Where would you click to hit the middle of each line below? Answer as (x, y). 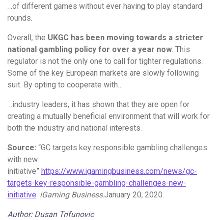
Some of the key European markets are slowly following (103, 73)
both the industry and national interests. (75, 128)
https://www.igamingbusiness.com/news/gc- (119, 171)
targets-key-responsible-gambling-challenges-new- (97, 183)
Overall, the (27, 38)
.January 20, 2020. (133, 195)
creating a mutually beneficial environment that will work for (109, 116)
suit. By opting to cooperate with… (65, 85)
